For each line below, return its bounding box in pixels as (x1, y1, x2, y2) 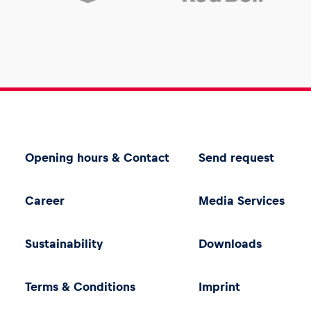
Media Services (198, 194, 285, 208)
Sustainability (25, 237, 103, 251)
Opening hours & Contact (25, 151, 170, 165)
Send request (198, 151, 274, 165)
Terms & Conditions (25, 280, 136, 294)
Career (25, 194, 65, 208)
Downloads (198, 237, 262, 251)
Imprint (198, 280, 240, 294)
